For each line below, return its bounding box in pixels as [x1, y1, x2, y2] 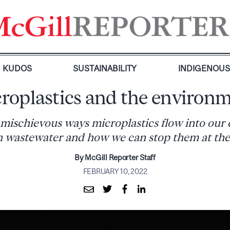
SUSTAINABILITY [73, 64, 137, 73]
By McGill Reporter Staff [74, 153, 156, 162]
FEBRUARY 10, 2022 [83, 167, 147, 176]
